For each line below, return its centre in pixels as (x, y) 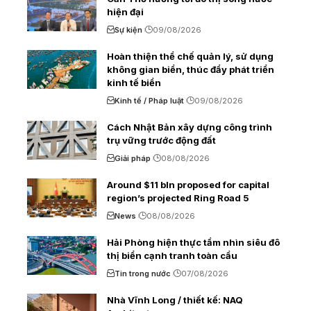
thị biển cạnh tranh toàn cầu (172, 256)
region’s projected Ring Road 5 (178, 198)
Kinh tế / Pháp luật (149, 101)
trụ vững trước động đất (161, 141)
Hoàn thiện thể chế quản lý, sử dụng (190, 57)
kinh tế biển (134, 83)
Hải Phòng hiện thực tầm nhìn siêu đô (193, 243)
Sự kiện (128, 30)
